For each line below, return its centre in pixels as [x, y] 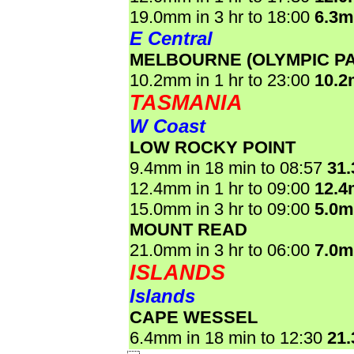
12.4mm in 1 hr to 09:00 [222, 188]
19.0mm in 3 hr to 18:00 [222, 17]
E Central [171, 38]
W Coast [168, 126]
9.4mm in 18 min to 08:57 [228, 168]
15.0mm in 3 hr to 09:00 [222, 209]
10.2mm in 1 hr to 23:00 [222, 80]
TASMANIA [186, 103]
